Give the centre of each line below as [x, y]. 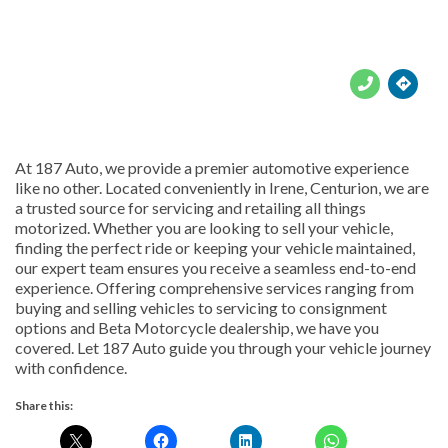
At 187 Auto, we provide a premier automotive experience [212, 167]
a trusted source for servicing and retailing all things [190, 207]
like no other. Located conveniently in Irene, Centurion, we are [222, 187]
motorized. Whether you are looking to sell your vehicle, [204, 227]
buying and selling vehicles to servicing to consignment [201, 307]
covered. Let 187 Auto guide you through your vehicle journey [223, 347]
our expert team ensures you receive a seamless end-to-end [215, 267]
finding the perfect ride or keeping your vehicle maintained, [215, 247]
